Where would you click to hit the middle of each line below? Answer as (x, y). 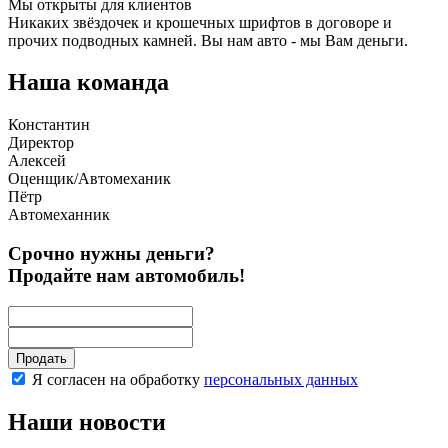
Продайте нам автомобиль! (126, 276)
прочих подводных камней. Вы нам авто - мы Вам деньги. (208, 40)
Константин (49, 125)
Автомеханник (59, 215)
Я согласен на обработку (116, 379)
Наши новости (87, 421)
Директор (41, 143)
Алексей (37, 161)
